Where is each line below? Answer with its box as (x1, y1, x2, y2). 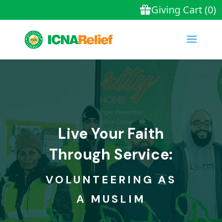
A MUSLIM (76, 192, 146, 206)
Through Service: (49, 145, 173, 164)
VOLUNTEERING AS (45, 172, 176, 187)
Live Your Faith (57, 124, 164, 143)
